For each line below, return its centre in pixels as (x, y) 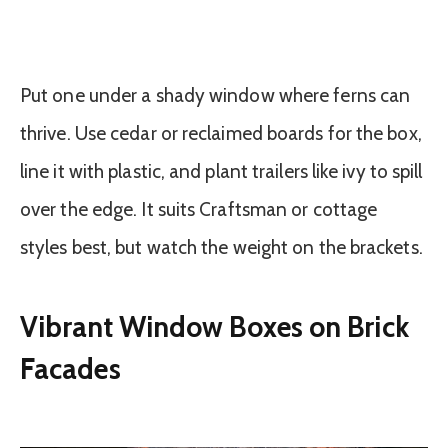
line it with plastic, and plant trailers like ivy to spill (221, 172)
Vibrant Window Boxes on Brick (214, 326)
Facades (70, 368)
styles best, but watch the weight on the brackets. (221, 248)
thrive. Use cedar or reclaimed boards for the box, (221, 134)
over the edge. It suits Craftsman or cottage (199, 210)
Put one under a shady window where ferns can (215, 96)
